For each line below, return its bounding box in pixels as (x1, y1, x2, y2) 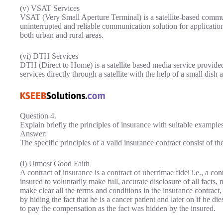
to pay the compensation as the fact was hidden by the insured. (20, 204, 216, 213)
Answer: (20, 129, 47, 138)
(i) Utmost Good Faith (20, 159, 90, 168)
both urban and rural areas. (20, 30, 104, 39)
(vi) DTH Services (20, 51, 78, 60)
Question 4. (20, 111, 56, 120)
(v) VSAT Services (20, 3, 80, 12)
